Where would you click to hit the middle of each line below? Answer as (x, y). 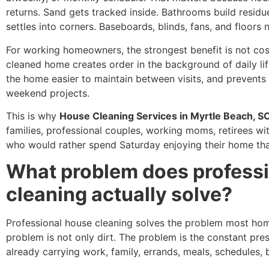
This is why (33, 116)
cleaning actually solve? (119, 195)
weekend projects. (48, 93)
